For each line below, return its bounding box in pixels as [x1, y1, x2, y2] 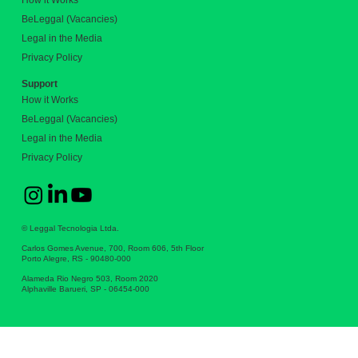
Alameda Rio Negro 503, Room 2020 [21, 274, 158, 284]
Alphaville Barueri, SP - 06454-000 [21, 284, 149, 294]
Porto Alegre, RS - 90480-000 [21, 254, 131, 264]
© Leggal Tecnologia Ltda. [21, 224, 119, 233]
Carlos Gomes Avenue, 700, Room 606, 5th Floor [21, 244, 204, 253]
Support [21, 78, 58, 90]
